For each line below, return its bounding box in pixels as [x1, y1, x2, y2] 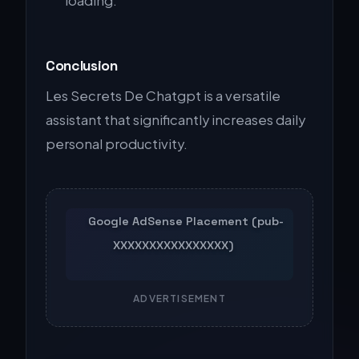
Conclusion [46, 56, 118, 75]
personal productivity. [46, 135, 188, 152]
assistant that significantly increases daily [46, 111, 305, 128]
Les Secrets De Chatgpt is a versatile [46, 87, 280, 104]
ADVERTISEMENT [133, 292, 226, 305]
